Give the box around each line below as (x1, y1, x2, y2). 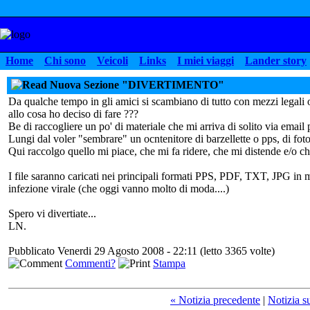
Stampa (153, 257, 185, 269)
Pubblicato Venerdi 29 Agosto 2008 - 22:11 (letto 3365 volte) (8, 245, 275, 257)
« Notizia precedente (170, 294, 260, 306)
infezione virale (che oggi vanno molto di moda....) (8, 183, 229, 194)
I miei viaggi (177, 55, 234, 66)
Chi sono (44, 55, 86, 66)
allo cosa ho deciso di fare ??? (8, 108, 138, 120)
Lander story (245, 55, 307, 66)
